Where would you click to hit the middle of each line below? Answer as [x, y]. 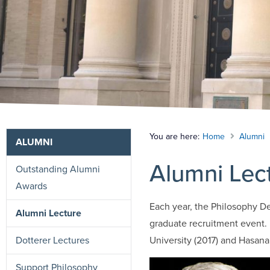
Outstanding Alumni [58, 169]
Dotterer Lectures [52, 240]
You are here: [174, 136]
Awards [31, 186]
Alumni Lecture [49, 213]
